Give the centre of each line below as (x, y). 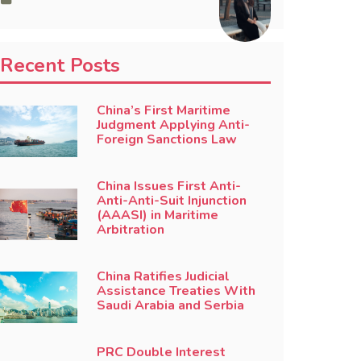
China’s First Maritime (163, 110)
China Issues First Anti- (168, 186)
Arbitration (130, 230)
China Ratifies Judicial (163, 276)
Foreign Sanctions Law (166, 139)
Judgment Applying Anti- (173, 125)
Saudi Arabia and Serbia (170, 305)
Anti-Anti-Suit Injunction (171, 201)
